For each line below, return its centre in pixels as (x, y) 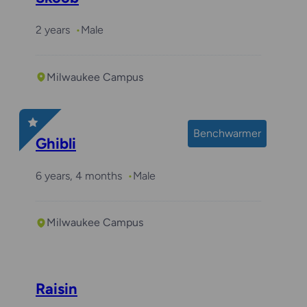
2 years (53, 30)
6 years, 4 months (79, 175)
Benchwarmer (227, 133)
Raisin (57, 289)
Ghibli (56, 143)
